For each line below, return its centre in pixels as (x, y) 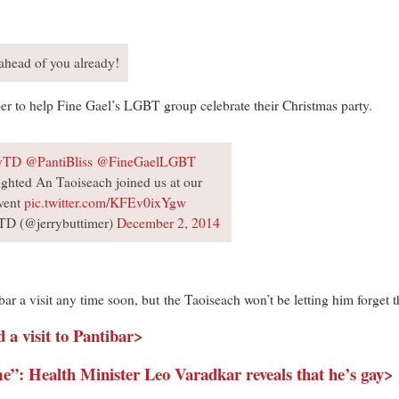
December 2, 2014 (168, 223)
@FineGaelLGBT (146, 162)
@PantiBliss (59, 162)
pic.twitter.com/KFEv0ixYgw (105, 203)
